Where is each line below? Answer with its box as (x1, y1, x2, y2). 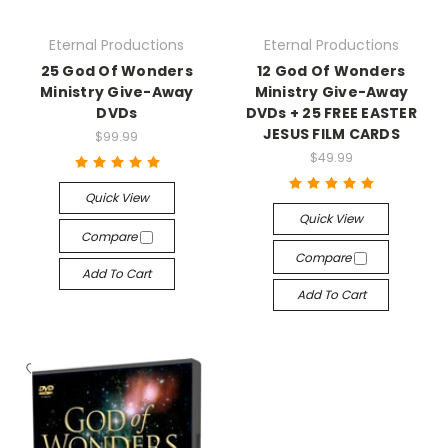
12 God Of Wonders (257, 61, 406, 81)
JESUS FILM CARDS (262, 124, 400, 144)
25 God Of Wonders (40, 61, 193, 81)
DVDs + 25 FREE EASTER (245, 103, 417, 123)
